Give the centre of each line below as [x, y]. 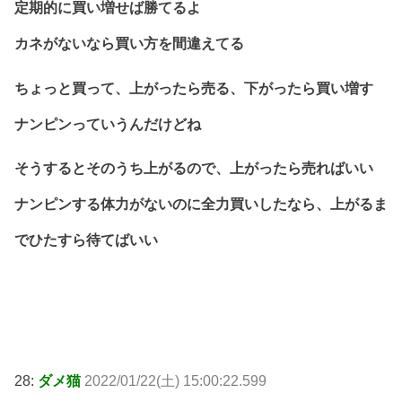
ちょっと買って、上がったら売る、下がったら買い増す [194, 88]
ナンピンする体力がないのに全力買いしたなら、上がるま [201, 205]
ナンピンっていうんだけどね [108, 124]
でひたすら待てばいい [86, 240]
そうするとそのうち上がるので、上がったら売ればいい [194, 169]
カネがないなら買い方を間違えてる [129, 44]
